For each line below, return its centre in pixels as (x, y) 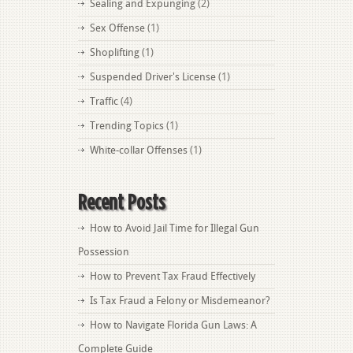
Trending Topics (127, 126)
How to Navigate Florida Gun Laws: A (173, 325)
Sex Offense (117, 28)
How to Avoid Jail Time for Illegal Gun (175, 228)
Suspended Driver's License (153, 77)
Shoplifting (115, 52)
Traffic (104, 101)
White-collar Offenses (139, 150)
